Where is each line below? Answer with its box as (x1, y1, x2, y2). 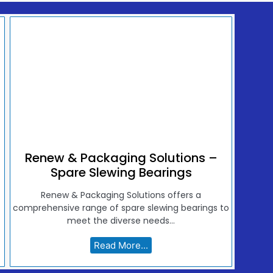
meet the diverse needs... (67, 214, 175, 227)
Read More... (94, 239, 149, 252)
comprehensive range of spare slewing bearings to (13, 202, 230, 214)
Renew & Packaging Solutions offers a (41, 189, 202, 202)
